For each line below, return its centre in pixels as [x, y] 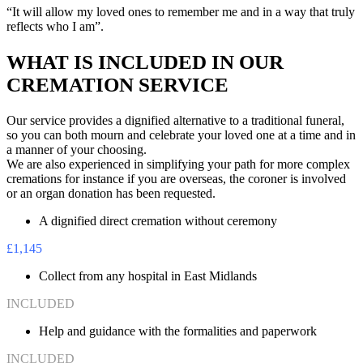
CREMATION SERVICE [117, 84]
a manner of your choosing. [77, 149]
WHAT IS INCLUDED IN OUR [145, 62]
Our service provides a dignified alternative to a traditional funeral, [175, 120]
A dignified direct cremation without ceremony [158, 220]
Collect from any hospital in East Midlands [148, 275]
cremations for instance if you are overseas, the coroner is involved [176, 178]
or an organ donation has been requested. [111, 193]
